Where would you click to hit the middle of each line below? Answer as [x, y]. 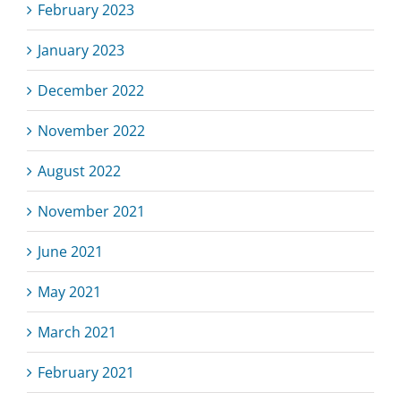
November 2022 [91, 130]
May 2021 [69, 291]
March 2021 [77, 332]
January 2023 [81, 50]
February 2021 [86, 372]
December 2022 [91, 90]
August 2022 [79, 171]
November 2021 [91, 211]
